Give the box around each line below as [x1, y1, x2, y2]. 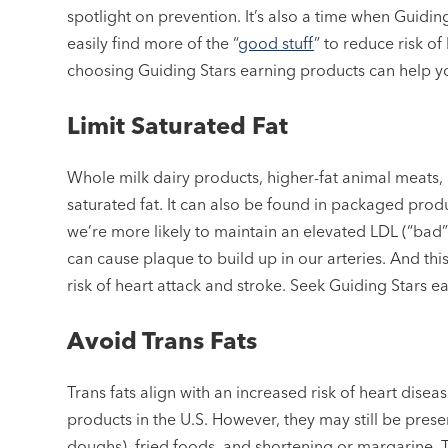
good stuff [238, 33, 315, 54]
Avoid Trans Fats [67, 326, 258, 356]
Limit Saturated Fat [67, 111, 289, 141]
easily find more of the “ [67, 33, 239, 54]
